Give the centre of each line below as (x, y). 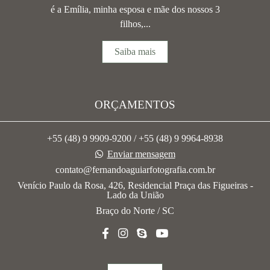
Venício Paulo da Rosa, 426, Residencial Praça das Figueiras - (135, 186)
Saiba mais (135, 52)
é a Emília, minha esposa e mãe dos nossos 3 (135, 10)
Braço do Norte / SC (135, 211)
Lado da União (135, 195)
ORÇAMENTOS (135, 105)
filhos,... (135, 24)
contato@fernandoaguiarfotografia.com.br (135, 170)
